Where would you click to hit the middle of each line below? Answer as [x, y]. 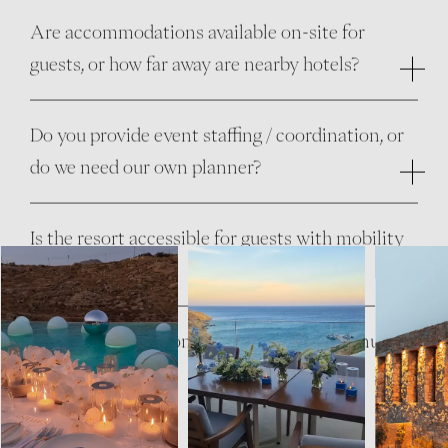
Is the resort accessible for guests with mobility [217, 237]
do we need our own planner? [145, 166]
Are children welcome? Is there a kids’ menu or [215, 340]
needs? [57, 269]
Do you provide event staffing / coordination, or [217, 134]
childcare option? [98, 372]
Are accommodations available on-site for [197, 31]
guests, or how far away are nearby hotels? [194, 63]
